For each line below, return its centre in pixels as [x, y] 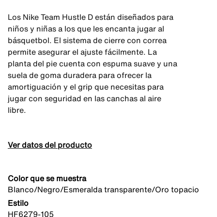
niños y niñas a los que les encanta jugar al [86, 29]
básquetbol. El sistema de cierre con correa [87, 40]
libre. [17, 110]
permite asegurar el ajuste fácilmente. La [82, 52]
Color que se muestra [47, 178]
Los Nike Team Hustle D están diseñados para [91, 17]
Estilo [18, 203]
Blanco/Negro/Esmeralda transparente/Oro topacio [103, 189]
